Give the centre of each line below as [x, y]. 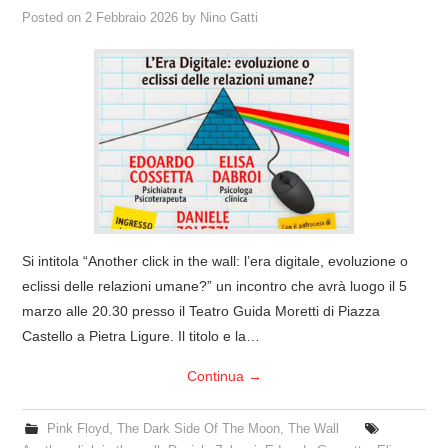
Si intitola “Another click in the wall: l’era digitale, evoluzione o [215, 260]
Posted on [54, 17]
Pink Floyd [77, 428]
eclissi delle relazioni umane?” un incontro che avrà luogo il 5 [215, 285]
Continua [217, 375]
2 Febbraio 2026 [132, 17]
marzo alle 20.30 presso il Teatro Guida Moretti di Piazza [201, 310]
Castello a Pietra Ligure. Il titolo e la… [141, 335]
